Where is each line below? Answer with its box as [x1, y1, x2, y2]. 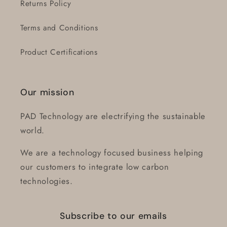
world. [20, 124, 45, 136]
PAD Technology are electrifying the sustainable [20, 109, 206, 122]
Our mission [20, 86, 74, 98]
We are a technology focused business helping [20, 146, 204, 159]
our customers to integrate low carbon [20, 161, 169, 173]
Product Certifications [20, 46, 98, 58]
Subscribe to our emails [60, 210, 167, 222]
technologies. [20, 175, 73, 187]
